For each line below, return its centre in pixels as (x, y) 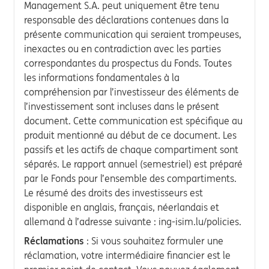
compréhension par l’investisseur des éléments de (131, 92)
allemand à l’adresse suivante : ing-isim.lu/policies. (133, 221)
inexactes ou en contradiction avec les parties (122, 48)
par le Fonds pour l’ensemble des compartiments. (130, 178)
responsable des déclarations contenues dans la (126, 20)
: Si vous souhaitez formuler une (154, 240)
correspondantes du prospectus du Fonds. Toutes (128, 63)
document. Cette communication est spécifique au (133, 120)
